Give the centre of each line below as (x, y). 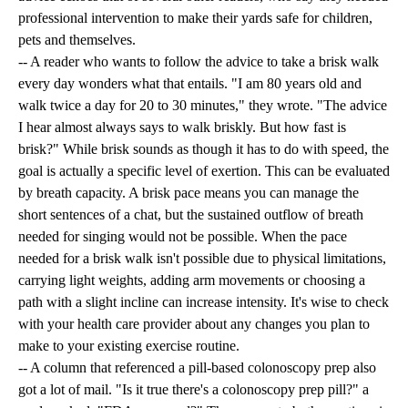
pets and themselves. (77, 40)
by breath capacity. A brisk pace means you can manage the (189, 193)
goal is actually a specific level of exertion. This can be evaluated (204, 171)
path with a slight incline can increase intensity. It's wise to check (204, 302)
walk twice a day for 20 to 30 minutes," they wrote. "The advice (203, 106)
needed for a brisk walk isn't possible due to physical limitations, (202, 259)
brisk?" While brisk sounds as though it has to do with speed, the (204, 149)
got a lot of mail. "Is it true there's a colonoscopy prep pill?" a (194, 390)
